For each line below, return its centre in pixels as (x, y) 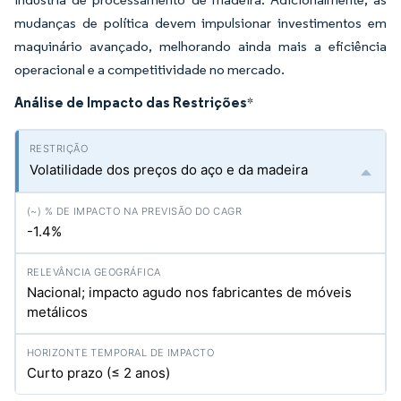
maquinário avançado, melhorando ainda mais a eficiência (200, 46)
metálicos (57, 312)
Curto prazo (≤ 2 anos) (98, 373)
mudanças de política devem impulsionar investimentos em (200, 23)
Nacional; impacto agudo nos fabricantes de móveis (189, 292)
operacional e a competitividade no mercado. (149, 69)
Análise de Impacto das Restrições (131, 102)
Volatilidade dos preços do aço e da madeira (169, 170)
